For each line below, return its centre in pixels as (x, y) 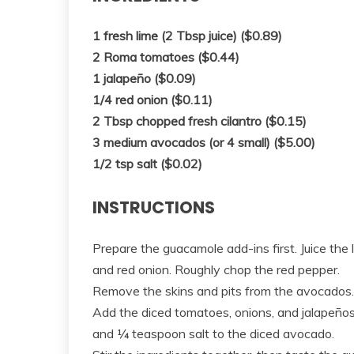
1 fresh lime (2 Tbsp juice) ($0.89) (187, 36)
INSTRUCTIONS (154, 208)
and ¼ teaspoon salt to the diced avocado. (213, 334)
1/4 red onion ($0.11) (153, 100)
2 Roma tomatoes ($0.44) (166, 57)
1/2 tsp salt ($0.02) (147, 164)
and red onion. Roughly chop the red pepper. (216, 270)
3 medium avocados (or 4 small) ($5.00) (204, 143)
